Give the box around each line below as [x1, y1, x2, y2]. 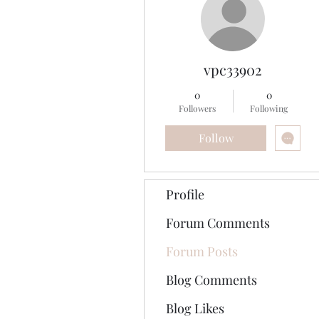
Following [250, 103, 288, 114]
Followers [178, 103, 216, 114]
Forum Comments [166, 214, 270, 231]
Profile [166, 186, 204, 203]
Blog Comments [166, 271, 257, 288]
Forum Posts [166, 243, 238, 260]
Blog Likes [166, 300, 224, 317]
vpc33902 [204, 60, 262, 79]
